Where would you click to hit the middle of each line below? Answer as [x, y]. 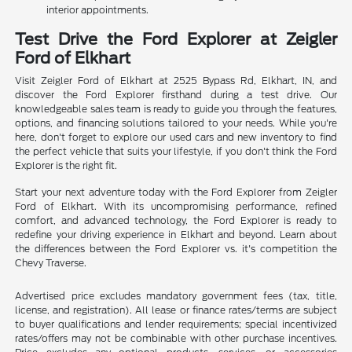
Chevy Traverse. [51, 262]
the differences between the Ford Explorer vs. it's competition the [176, 248]
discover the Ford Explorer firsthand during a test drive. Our [176, 94]
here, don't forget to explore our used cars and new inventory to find [176, 137]
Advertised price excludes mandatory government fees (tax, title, [176, 295]
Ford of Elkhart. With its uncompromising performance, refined [176, 206]
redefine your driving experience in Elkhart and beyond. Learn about [176, 234]
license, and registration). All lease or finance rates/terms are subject [176, 310]
